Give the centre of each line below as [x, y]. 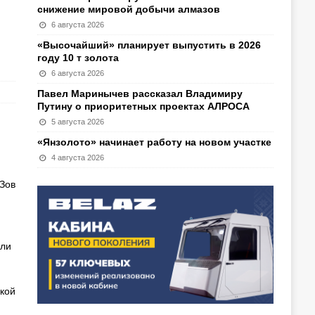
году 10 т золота [78, 58]
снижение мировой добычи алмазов [128, 9]
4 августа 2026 [78, 157]
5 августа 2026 [78, 122]
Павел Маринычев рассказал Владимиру [140, 94]
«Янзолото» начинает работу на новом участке [154, 142]
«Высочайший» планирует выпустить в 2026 [149, 45]
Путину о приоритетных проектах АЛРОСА [143, 106]
